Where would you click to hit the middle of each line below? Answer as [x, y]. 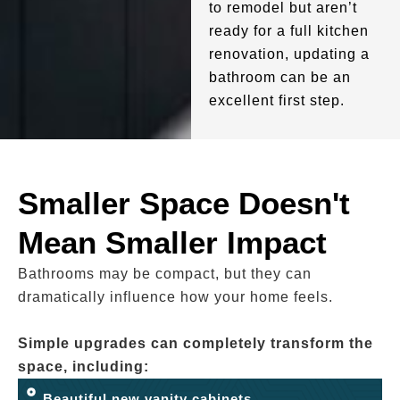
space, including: [83, 367]
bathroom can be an [279, 77]
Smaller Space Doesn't [184, 203]
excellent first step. [276, 100]
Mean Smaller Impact [172, 242]
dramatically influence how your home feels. [175, 297]
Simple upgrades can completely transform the [196, 343]
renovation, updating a [289, 54]
